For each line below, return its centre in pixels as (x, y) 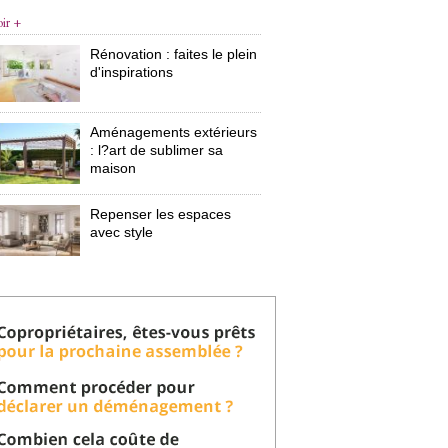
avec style (122, 231)
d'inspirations (132, 72)
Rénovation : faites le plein (174, 54)
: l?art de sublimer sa (157, 150)
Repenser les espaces (161, 213)
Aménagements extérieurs (174, 132)
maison (113, 168)
